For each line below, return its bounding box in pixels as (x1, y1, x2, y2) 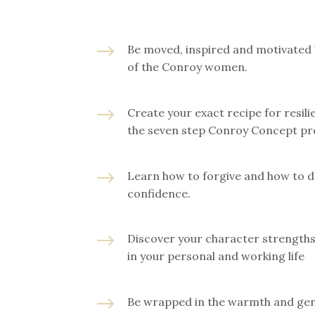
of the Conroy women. (127, 60, 248, 75)
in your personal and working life (127, 249, 305, 264)
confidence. (127, 186, 191, 200)
